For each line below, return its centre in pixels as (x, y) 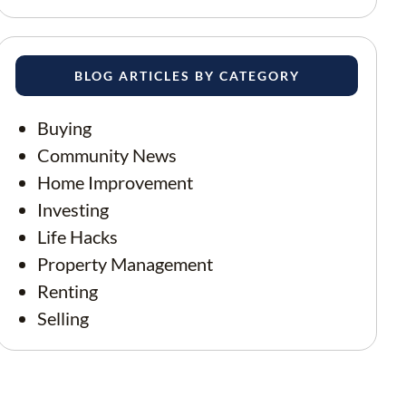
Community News (107, 155)
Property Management (125, 264)
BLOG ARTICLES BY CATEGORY (187, 76)
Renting (68, 291)
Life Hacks (77, 237)
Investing (73, 209)
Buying (64, 128)
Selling (63, 318)
